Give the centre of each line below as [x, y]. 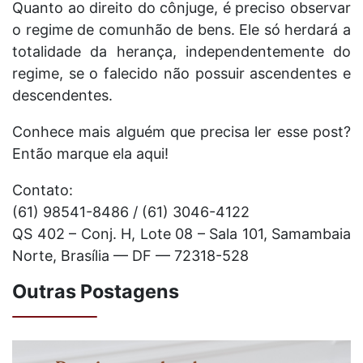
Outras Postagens [96, 291]
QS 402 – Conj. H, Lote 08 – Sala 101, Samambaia [181, 234]
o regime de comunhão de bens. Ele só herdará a [181, 30]
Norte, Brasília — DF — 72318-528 [130, 256]
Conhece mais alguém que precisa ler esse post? [181, 132]
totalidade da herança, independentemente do [181, 51]
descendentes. [62, 95]
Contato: [43, 190]
